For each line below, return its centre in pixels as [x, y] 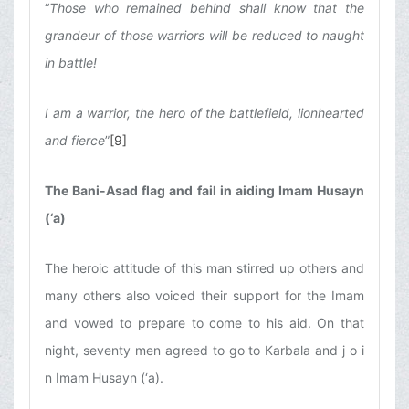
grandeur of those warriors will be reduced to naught [204, 36]
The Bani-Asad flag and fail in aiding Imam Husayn [204, 191]
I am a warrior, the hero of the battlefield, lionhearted [204, 113]
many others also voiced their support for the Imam [204, 296]
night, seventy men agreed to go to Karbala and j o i [204, 351]
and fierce [75, 141]
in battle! [71, 63]
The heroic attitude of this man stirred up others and [204, 268]
